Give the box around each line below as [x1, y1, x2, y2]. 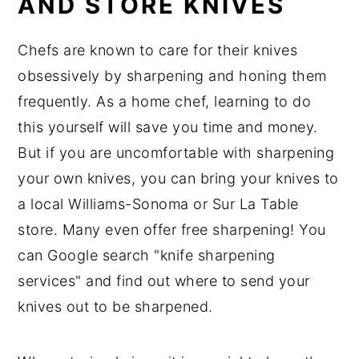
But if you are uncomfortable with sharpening [18, 144, 335, 161]
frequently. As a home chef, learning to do [18, 93, 312, 110]
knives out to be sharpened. [18, 298, 213, 315]
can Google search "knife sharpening [18, 247, 276, 264]
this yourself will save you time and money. [18, 119, 318, 135]
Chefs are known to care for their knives [18, 42, 298, 58]
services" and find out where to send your [18, 272, 310, 289]
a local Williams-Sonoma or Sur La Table [18, 196, 299, 212]
